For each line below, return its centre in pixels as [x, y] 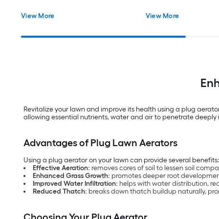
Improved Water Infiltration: [75, 183]
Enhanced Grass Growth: [72, 175]
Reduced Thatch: [61, 191]
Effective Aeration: [62, 168]
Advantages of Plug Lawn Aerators [100, 142]
